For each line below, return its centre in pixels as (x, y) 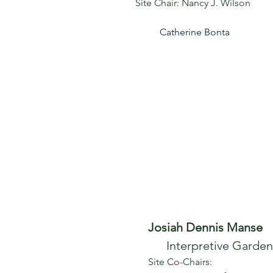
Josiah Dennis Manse (207, 227)
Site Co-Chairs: (180, 262)
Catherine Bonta (195, 32)
